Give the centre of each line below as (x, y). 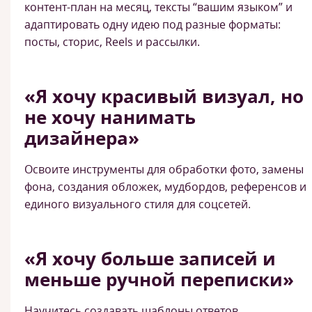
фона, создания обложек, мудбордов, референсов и (165, 187)
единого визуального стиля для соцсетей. (138, 204)
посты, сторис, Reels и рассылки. (112, 42)
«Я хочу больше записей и (150, 258)
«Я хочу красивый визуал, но (164, 96)
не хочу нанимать (110, 117)
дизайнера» (82, 138)
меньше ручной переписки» (159, 279)
